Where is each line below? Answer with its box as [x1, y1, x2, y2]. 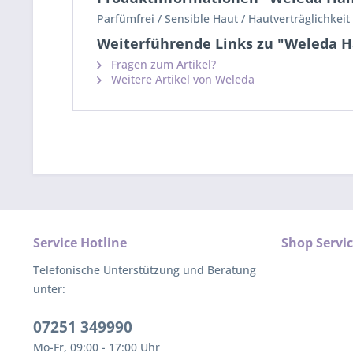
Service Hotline [33, 234, 127, 251]
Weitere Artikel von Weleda [108, 72, 255, 87]
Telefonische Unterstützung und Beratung [33, 262, 256, 277]
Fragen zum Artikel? [108, 57, 216, 72]
